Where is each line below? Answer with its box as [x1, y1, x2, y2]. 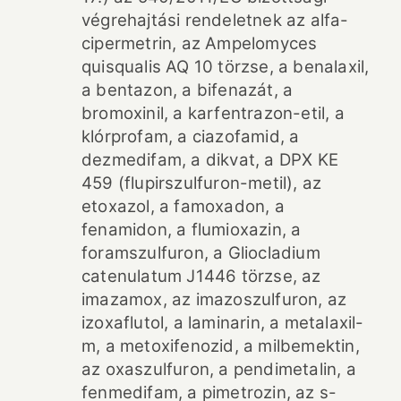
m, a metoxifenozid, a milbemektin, [81, 335, 360, 356]
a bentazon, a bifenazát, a [81, 79, 294, 100]
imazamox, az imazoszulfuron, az [81, 288, 347, 310]
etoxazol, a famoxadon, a [81, 195, 285, 217]
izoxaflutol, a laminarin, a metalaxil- [81, 311, 364, 333]
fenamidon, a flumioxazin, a [81, 218, 302, 240]
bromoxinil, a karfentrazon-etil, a [81, 102, 345, 124]
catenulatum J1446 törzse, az [81, 265, 321, 286]
